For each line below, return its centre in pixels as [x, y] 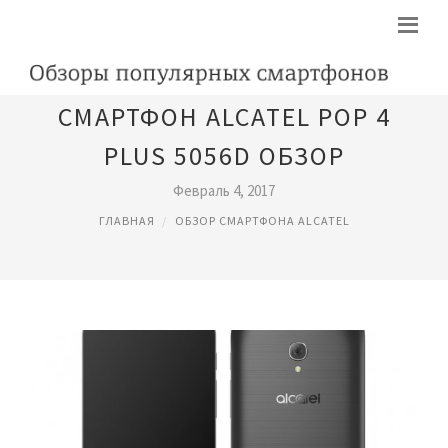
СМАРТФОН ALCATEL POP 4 [224, 116]
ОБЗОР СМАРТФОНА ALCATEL [262, 220]
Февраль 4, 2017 [224, 190]
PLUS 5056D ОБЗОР [224, 155]
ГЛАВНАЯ [126, 220]
